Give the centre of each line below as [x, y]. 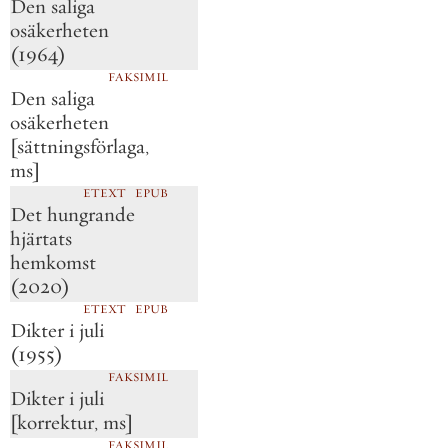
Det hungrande [72, 215]
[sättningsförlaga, [79, 147]
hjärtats [41, 239]
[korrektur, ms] [71, 423]
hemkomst [53, 263]
